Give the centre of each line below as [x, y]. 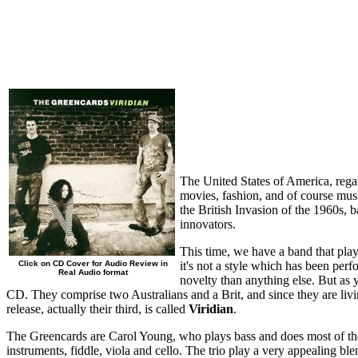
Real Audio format [93, 272]
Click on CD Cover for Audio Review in [93, 263]
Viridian [211, 308]
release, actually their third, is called [97, 308]
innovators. [208, 224]
